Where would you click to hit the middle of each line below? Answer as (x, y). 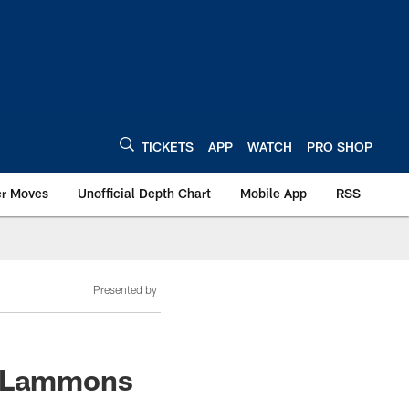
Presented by (125, 289)
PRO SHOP (340, 146)
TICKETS (168, 146)
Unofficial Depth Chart (144, 193)
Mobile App (273, 193)
